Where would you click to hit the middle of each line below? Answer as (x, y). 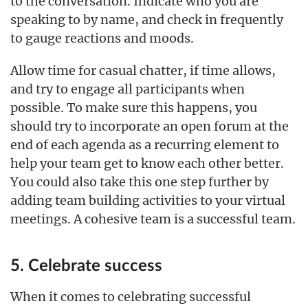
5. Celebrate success (86, 266)
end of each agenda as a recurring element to (145, 145)
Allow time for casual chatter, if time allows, (143, 70)
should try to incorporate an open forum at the (150, 126)
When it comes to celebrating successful (131, 297)
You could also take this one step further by (140, 182)
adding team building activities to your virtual (148, 200)
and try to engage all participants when (128, 89)
